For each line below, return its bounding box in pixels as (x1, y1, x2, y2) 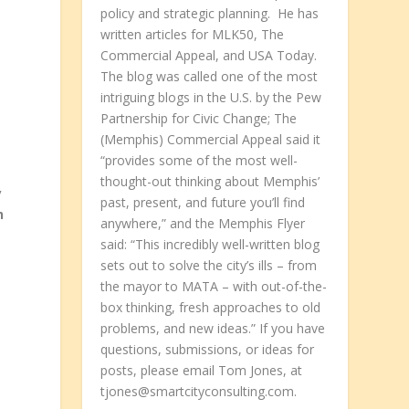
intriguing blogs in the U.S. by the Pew (100, 89, 322, 107)
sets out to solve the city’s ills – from (100, 257, 318, 275)
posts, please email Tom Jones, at (100, 362, 303, 380)
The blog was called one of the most (100, 68, 319, 86)
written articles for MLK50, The (100, 26, 285, 44)
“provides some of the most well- (100, 152, 299, 170)
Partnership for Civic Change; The (100, 110, 298, 128)
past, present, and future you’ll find (100, 194, 306, 212)
